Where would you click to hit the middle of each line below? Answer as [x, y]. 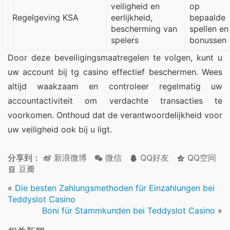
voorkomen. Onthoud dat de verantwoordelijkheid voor [115, 115]
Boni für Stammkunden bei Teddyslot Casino [129, 211]
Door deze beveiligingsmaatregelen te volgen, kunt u [115, 58]
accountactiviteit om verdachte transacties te [115, 101]
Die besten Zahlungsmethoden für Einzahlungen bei [115, 188]
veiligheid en [135, 6]
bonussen [208, 40]
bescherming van [144, 29]
